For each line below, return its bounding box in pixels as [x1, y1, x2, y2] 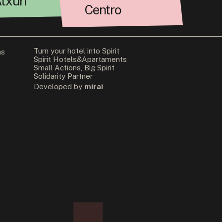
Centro [84, 2, 121, 18]
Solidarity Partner [33, 72, 93, 81]
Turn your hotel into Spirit [33, 47, 119, 55]
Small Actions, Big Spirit [33, 63, 114, 72]
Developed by [33, 82, 84, 91]
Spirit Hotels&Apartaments [33, 55, 127, 64]
